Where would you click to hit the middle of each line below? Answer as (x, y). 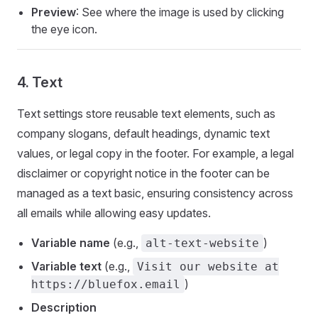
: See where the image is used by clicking (180, 12)
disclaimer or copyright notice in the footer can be (143, 174)
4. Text (40, 83)
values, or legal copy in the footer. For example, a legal (155, 154)
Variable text (66, 267)
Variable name (71, 243)
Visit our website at (208, 267)
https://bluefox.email (106, 285)
